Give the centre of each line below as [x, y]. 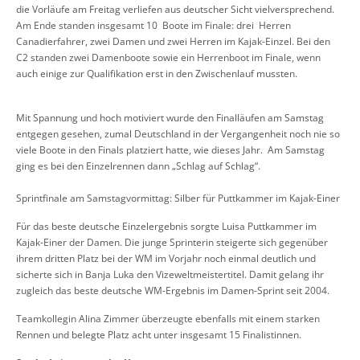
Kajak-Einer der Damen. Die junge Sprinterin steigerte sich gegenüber [172, 243]
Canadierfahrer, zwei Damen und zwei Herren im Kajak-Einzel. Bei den [173, 42]
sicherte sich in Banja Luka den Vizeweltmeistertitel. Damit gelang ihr [170, 275]
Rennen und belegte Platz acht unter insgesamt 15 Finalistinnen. [159, 335]
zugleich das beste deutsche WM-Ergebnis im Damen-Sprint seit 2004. [173, 291]
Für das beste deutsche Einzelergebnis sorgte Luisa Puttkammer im [166, 227]
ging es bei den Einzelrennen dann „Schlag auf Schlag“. [138, 166]
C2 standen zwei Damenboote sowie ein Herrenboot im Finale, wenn [168, 58]
